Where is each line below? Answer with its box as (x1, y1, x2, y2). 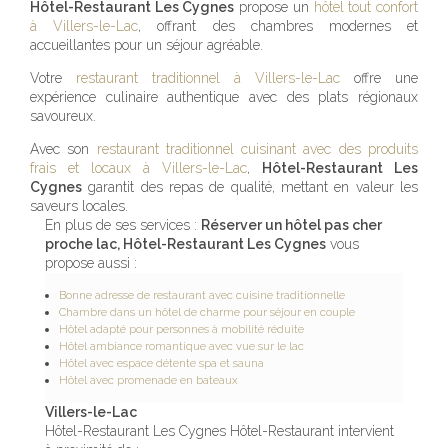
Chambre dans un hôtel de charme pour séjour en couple (59, 305, 355, 320)
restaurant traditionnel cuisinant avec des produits (96, 141, 419, 158)
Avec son (30, 141, 97, 158)
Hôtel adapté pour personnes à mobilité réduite (59, 322, 304, 337)
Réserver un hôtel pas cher (201, 217, 382, 234)
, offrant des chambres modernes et (138, 18, 419, 35)
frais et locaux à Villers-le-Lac (30, 160, 247, 177)
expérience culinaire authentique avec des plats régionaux (30, 89, 418, 106)
